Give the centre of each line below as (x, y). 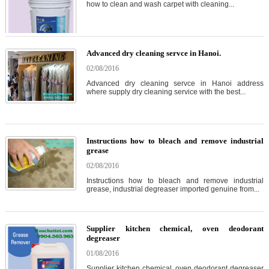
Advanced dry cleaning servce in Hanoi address (175, 84)
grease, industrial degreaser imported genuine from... (173, 189)
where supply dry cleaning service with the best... (166, 92)
